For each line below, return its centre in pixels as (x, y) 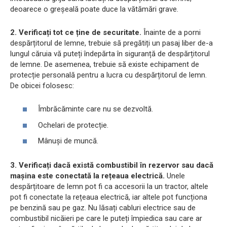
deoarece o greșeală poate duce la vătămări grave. (94, 9)
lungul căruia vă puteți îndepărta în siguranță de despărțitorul (110, 53)
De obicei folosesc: (42, 85)
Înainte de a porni (171, 32)
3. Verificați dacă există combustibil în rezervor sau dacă (112, 165)
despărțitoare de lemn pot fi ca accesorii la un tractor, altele (109, 187)
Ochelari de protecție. (73, 125)
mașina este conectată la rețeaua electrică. (87, 176)
